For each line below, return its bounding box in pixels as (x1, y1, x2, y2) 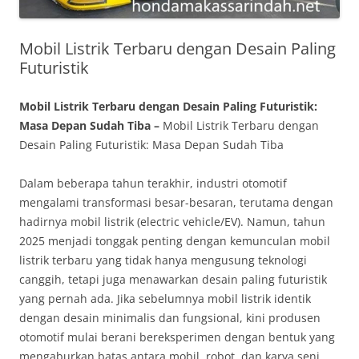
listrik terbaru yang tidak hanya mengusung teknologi (19, 252, 307, 268)
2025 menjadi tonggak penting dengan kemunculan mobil (19, 233, 330, 249)
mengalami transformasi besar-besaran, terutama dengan (19, 195, 333, 211)
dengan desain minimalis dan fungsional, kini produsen (19, 310, 321, 326)
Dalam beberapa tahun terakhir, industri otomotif (19, 175, 287, 192)
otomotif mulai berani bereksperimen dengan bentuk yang (19, 329, 335, 345)
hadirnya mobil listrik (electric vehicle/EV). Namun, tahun (19, 214, 325, 230)
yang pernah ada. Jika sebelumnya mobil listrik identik (19, 291, 311, 307)
